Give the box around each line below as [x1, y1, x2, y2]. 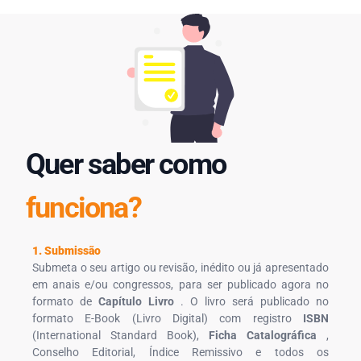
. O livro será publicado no [174, 294, 329, 308]
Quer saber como [26, 147, 226, 181]
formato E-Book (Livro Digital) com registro [32, 311, 303, 325]
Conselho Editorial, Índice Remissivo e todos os [32, 345, 329, 359]
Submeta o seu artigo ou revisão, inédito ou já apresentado [32, 260, 329, 274]
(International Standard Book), [32, 328, 209, 342]
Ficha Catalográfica [209, 328, 317, 342]
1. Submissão [32, 243, 101, 257]
